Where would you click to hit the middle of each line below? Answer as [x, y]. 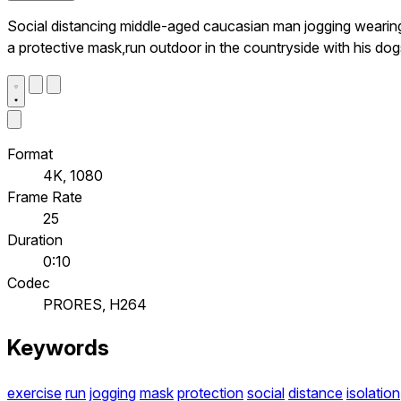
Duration [35, 239]
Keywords [58, 348]
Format [30, 154]
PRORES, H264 [95, 304]
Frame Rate [45, 196]
